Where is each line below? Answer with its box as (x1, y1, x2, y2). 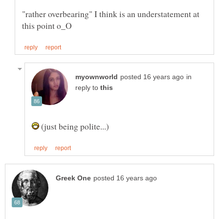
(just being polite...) (39, 120, 109, 132)
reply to (75, 84, 100, 92)
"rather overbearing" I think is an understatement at (22, 8, 199, 20)
